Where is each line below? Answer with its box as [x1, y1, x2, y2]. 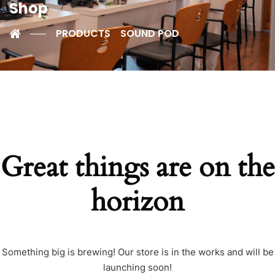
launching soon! [103, 261, 172, 274]
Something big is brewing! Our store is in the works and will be [1, 246, 274, 258]
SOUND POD [120, 26, 179, 41]
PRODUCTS [56, 26, 110, 41]
